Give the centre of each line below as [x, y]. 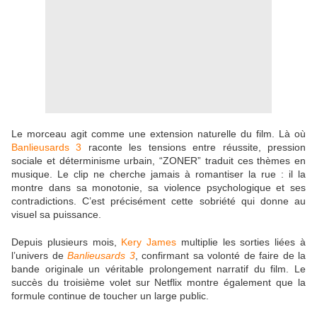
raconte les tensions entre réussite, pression [194, 148]
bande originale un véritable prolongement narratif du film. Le [158, 269]
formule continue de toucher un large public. [111, 296]
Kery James [149, 242]
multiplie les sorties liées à [241, 242]
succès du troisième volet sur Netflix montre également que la [158, 283]
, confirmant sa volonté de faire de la [220, 256]
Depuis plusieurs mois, [67, 242]
